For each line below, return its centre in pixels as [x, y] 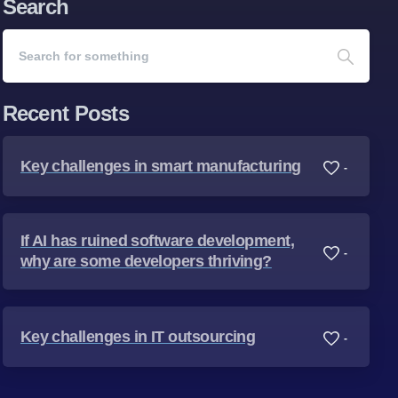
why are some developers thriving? [146, 262]
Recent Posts [66, 114]
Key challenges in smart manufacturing [160, 166]
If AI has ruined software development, [157, 241]
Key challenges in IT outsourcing [138, 336]
